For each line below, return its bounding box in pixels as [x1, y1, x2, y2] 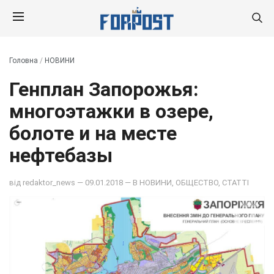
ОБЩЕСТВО [176, 177, 218, 187]
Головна [9, 56, 38, 65]
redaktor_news [23, 177, 75, 187]
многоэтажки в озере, [9, 100, 213, 123]
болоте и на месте [9, 122, 177, 145]
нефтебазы [9, 144, 113, 167]
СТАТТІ [222, 177, 249, 187]
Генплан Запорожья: [9, 78, 198, 101]
